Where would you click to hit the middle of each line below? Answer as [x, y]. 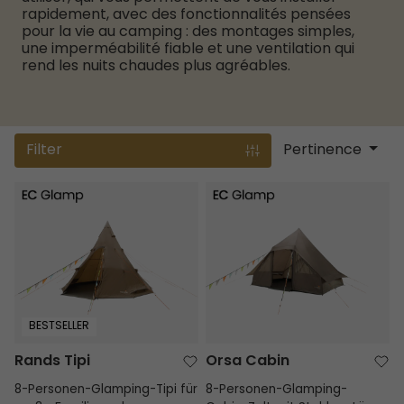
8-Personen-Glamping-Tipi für [106, 390]
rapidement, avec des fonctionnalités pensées [186, 15]
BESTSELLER [59, 327]
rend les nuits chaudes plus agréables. [156, 66]
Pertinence [323, 151]
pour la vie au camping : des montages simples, [188, 32]
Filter [45, 151]
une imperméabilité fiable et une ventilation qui [188, 49]
